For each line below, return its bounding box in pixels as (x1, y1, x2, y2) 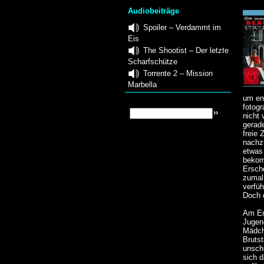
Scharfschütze (128, 57, 177, 66)
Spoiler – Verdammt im (143, 22, 221, 32)
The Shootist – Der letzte (143, 45, 229, 55)
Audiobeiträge (128, 6, 180, 16)
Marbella (128, 80, 157, 89)
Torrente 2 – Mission (143, 68, 213, 78)
